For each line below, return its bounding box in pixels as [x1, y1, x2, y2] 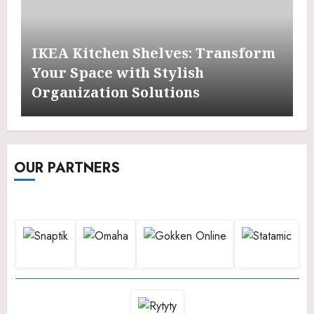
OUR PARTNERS [14, 158, 120, 179]
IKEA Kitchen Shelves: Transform [32, 43, 275, 63]
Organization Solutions [32, 83, 200, 102]
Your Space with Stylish [32, 63, 204, 83]
